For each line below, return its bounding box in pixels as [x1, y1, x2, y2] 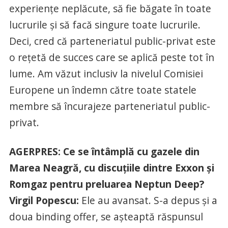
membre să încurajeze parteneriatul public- [9, 99, 210, 113]
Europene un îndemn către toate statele [9, 82, 196, 97]
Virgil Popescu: [9, 193, 79, 207]
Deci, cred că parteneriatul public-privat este [9, 34, 216, 48]
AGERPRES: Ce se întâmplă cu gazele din [9, 144, 199, 158]
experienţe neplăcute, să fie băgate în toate [9, 1, 211, 15]
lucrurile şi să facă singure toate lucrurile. [9, 17, 201, 32]
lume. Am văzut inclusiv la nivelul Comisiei [9, 66, 203, 80]
